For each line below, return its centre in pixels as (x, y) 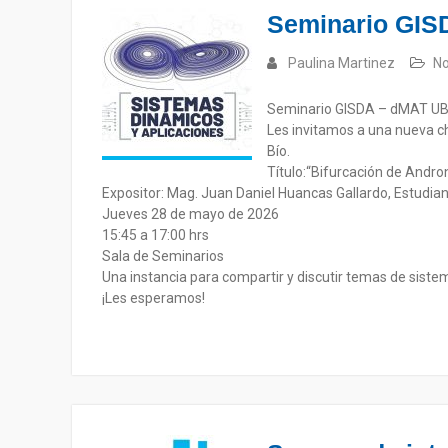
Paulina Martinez (341, 63)
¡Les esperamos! (153, 298)
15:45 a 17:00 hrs (155, 235)
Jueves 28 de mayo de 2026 (190, 214)
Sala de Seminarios (163, 256)
